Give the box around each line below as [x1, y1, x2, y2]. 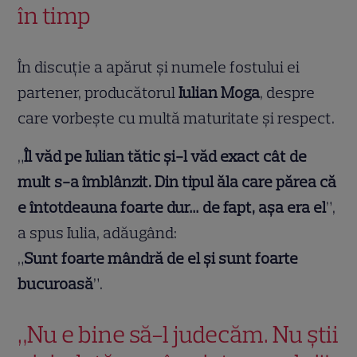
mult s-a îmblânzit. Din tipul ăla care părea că [18, 171, 337, 191]
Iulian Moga [178, 82, 261, 102]
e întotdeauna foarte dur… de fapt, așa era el [18, 197, 327, 217]
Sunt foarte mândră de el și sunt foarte [24, 248, 299, 268]
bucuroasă [18, 273, 94, 293]
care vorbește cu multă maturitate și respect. [18, 108, 335, 127]
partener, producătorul [18, 82, 179, 102]
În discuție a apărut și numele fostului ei [18, 57, 300, 76]
